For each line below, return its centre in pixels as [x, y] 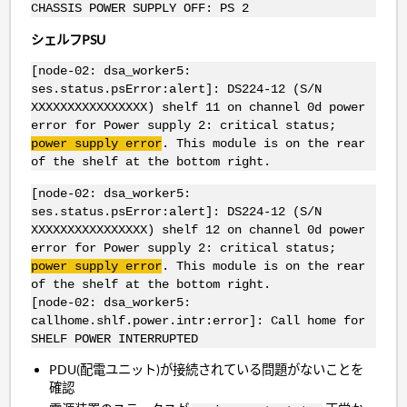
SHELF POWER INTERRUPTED [114, 338]
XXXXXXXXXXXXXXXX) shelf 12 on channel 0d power [198, 229]
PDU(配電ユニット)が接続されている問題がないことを [207, 370]
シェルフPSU [68, 39]
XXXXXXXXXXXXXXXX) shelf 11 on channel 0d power [198, 108]
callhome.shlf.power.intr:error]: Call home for [198, 320]
